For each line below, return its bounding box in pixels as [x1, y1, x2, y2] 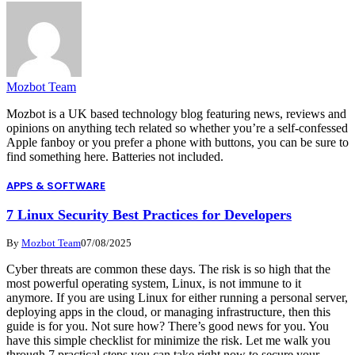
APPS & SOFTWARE [6, 177, 105, 193]
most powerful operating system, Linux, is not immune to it [6, 276, 301, 290]
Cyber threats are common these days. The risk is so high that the [6, 261, 330, 276]
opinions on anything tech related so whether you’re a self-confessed [6, 120, 348, 135]
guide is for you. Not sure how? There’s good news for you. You [6, 319, 329, 333]
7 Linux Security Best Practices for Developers [6, 206, 292, 223]
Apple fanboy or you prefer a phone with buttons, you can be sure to [6, 135, 349, 149]
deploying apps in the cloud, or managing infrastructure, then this [6, 304, 330, 319]
